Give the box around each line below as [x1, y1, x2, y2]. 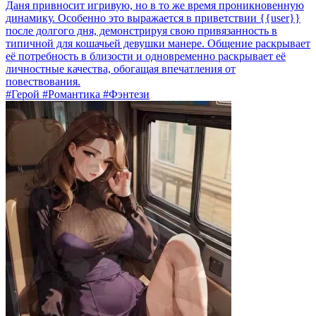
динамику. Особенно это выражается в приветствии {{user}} [6, 12, 300, 25]
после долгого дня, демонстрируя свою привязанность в [6, 25, 277, 37]
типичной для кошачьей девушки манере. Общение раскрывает [6, 37, 310, 50]
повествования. [6, 75, 80, 88]
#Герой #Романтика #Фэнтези [6, 88, 150, 101]
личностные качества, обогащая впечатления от [6, 63, 236, 75]
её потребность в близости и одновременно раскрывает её [6, 50, 286, 63]
